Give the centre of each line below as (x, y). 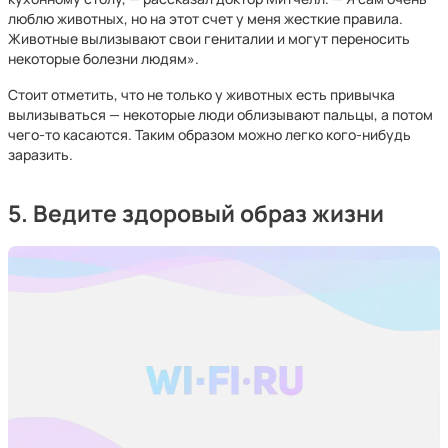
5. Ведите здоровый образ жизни (196, 213)
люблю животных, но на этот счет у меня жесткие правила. (205, 18)
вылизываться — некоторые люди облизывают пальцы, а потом (220, 114)
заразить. (40, 154)
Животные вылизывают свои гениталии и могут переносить (209, 38)
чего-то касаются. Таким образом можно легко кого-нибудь (209, 134)
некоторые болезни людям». (103, 58)
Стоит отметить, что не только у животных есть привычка (201, 94)
